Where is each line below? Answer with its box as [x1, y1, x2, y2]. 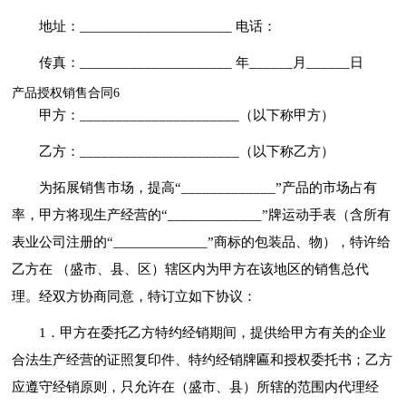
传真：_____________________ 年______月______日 [39, 54, 364, 70]
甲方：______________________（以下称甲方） [39, 107, 335, 122]
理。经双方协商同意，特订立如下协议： [12, 288, 257, 304]
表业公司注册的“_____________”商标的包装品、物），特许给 [12, 234, 391, 249]
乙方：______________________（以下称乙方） [39, 143, 335, 159]
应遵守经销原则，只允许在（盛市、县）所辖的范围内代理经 [12, 379, 380, 394]
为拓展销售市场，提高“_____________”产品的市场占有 [39, 179, 378, 195]
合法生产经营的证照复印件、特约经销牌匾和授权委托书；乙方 [12, 352, 393, 367]
